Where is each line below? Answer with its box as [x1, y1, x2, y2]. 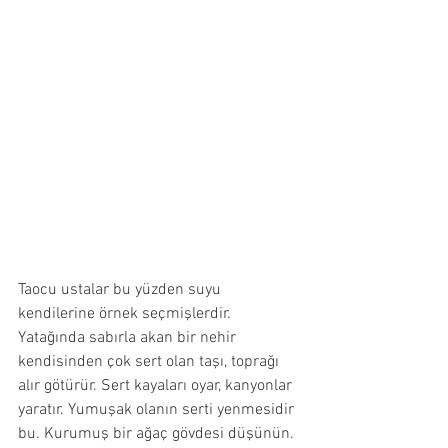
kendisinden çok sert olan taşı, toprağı [18, 351, 283, 372]
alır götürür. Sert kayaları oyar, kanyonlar [18, 375, 296, 396]
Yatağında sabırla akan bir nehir [18, 327, 240, 348]
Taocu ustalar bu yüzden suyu [18, 279, 225, 300]
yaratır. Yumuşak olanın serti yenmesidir [18, 399, 298, 420]
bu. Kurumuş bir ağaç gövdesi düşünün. [18, 423, 298, 444]
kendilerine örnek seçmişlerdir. [18, 303, 235, 324]
